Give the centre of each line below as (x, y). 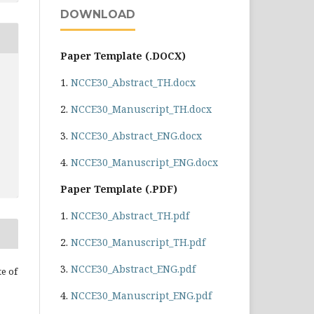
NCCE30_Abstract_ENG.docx (136, 135)
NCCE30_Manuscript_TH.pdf (138, 242)
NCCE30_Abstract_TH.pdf (130, 215)
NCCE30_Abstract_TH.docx (133, 82)
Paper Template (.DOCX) (123, 55)
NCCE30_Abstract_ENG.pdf (133, 268)
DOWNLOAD (98, 14)
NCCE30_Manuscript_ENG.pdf (141, 295)
